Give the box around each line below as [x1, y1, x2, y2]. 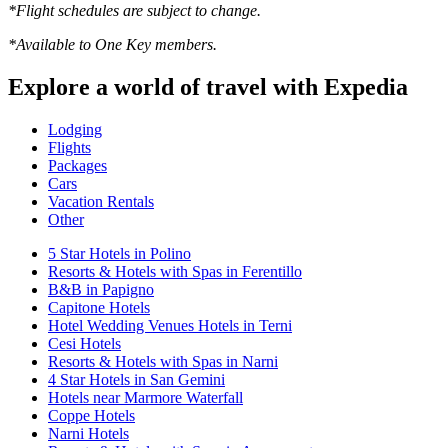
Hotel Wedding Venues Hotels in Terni [48, 316, 292, 334]
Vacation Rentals [48, 192, 154, 210]
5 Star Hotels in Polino [48, 244, 191, 262]
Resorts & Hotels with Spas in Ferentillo [48, 262, 302, 280]
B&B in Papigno [48, 280, 154, 298]
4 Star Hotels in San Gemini [48, 370, 225, 388]
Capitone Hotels [48, 298, 150, 316]
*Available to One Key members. [8, 35, 217, 53]
